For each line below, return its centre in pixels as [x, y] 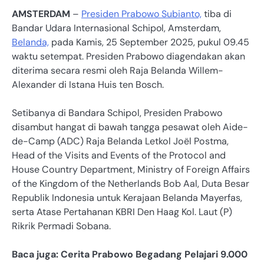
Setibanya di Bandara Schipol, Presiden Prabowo [117, 113]
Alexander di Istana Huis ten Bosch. [88, 84]
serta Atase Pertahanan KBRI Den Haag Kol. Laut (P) [122, 212]
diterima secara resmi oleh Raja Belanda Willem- [118, 70]
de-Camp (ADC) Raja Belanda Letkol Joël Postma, [120, 141]
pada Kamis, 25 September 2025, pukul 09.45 [149, 42]
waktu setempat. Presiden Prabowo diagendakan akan [128, 56]
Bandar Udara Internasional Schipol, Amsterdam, [116, 28]
